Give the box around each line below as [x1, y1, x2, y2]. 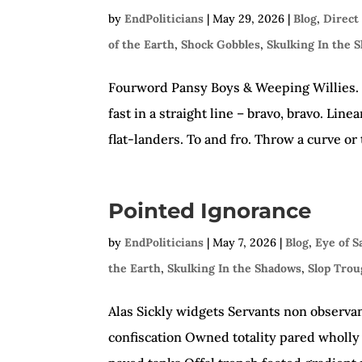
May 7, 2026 [213, 235, 277, 250]
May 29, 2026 [213, 11, 285, 26]
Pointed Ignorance [108, 198, 312, 224]
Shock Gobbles [181, 37, 261, 52]
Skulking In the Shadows [167, 261, 302, 276]
